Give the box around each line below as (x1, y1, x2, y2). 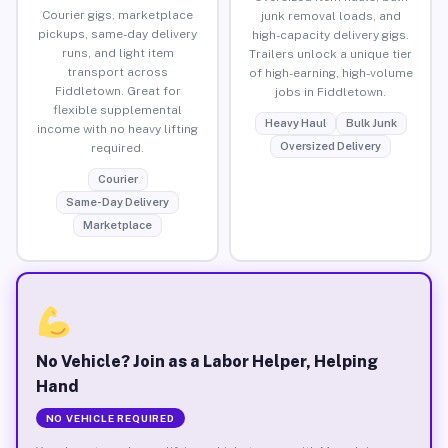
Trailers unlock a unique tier (249, 46, 412, 61)
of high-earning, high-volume (248, 65, 413, 80)
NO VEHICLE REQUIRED (45, 411, 175, 424)
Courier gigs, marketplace (42, 7, 193, 22)
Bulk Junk (345, 116, 397, 129)
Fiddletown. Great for (54, 83, 181, 98)
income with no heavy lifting (37, 121, 198, 136)
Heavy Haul (264, 116, 326, 129)
